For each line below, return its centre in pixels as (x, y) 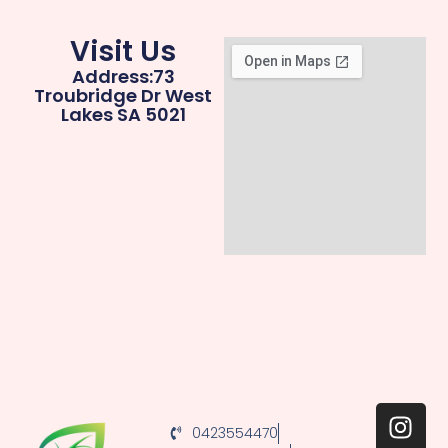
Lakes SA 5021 (123, 114)
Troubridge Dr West (123, 95)
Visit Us (123, 51)
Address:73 (123, 76)
